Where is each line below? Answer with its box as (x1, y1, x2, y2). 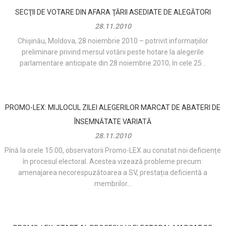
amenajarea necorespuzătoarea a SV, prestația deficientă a (18, 168, 208, 177)
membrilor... (94, 180, 132, 188)
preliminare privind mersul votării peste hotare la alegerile (22, 48, 204, 56)
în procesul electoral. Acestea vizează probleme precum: (23, 157, 203, 166)
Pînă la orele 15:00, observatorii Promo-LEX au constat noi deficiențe (5, 146, 221, 155)
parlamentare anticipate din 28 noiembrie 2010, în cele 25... (19, 59, 206, 68)
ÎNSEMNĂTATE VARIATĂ (74, 118, 152, 126)
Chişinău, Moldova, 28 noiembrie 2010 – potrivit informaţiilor (17, 37, 208, 45)
